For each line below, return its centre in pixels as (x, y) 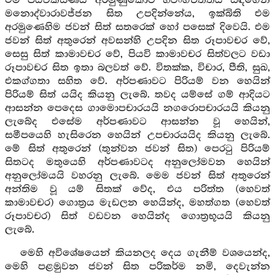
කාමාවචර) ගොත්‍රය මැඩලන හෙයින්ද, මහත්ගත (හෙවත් (137, 203)
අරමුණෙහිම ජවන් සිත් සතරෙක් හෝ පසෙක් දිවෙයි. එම (137, 27)
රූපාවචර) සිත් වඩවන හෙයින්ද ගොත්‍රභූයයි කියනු (137, 216)
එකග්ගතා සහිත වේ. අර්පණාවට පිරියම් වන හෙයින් (137, 81)
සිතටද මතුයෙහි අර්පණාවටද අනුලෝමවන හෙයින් (137, 162)
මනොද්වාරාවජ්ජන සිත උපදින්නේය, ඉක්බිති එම (137, 14)
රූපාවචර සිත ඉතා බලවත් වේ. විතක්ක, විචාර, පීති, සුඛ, (137, 68)
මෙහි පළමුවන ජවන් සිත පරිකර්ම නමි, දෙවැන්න (137, 267)
